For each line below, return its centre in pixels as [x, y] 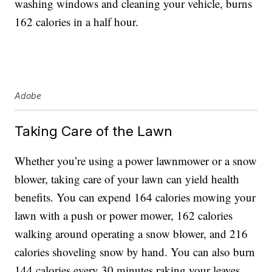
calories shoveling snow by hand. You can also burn [135, 252]
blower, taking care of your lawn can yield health [127, 179]
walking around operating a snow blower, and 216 [131, 234]
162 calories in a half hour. [77, 22]
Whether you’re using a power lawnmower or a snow [136, 161]
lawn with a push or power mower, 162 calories [124, 216]
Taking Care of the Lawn [94, 131]
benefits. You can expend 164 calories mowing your [135, 197]
